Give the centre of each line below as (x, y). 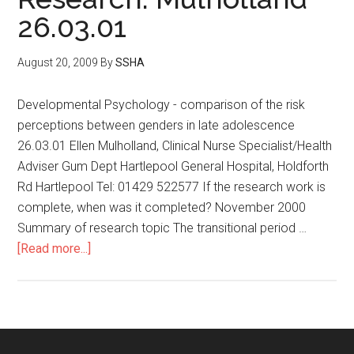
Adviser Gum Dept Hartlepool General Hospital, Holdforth (173, 166)
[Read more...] (55, 249)
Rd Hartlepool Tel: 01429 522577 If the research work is (172, 187)
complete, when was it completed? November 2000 (162, 207)
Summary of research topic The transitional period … (162, 228)
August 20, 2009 (58, 62)
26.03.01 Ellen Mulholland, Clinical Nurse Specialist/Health (175, 146)
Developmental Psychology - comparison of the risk (162, 105)
